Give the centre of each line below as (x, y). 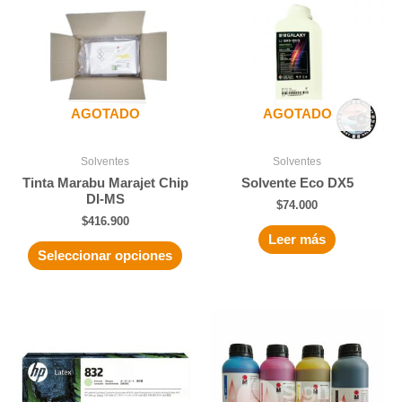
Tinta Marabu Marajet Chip (105, 183)
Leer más (297, 239)
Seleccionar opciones (105, 255)
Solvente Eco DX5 (297, 183)
